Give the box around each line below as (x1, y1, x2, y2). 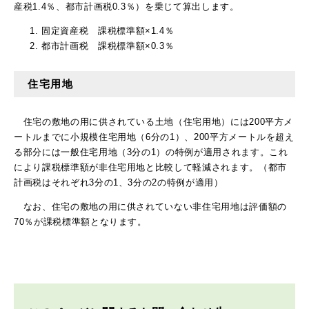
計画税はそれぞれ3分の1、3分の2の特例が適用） (14, 177, 223, 188)
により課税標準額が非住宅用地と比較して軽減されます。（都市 (14, 161, 287, 172)
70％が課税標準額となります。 (14, 216, 147, 227)
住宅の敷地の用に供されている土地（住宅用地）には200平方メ (14, 116, 294, 127)
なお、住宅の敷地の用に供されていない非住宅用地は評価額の (14, 201, 287, 212)
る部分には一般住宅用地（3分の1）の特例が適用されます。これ (14, 146, 288, 157)
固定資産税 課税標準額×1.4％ (41, 25, 175, 36)
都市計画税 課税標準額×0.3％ (41, 40, 175, 51)
